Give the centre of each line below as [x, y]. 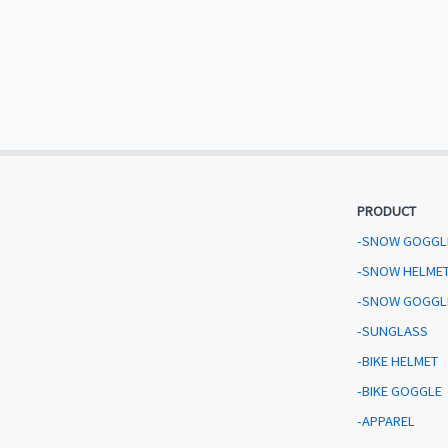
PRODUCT [387, 211]
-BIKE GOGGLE [400, 391]
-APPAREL [386, 421]
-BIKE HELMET [398, 361]
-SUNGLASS [393, 331]
